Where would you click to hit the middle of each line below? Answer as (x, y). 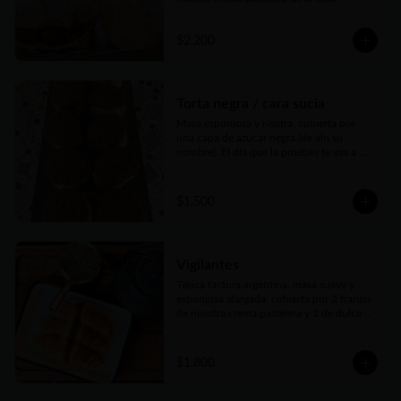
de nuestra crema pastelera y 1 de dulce (269, 313)
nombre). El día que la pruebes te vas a (266, 152)
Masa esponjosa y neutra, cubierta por (265, 124)
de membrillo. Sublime (229, 328)
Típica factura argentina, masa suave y (265, 285)
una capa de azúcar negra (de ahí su (259, 138)
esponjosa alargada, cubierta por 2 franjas (273, 299)
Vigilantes (207, 265)
